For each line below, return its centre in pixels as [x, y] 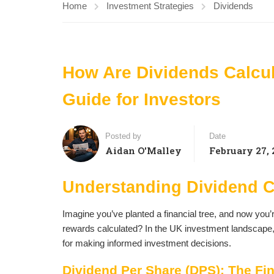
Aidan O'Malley [143, 150]
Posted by [123, 136]
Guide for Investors [142, 99]
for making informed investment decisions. [147, 243]
